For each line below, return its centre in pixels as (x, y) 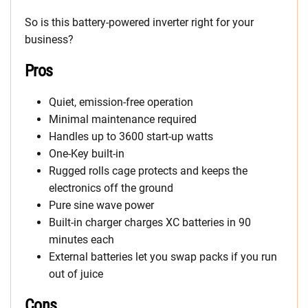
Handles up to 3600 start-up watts (131, 137)
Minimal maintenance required (123, 120)
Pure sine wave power (101, 206)
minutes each (81, 240)
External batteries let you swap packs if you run (163, 257)
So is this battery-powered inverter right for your (139, 23)
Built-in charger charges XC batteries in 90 (150, 223)
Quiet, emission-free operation (121, 102)
